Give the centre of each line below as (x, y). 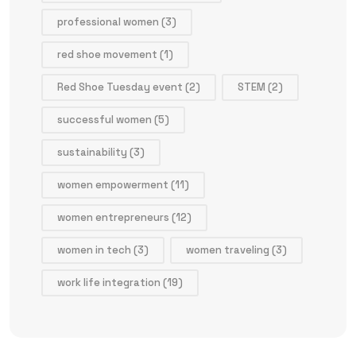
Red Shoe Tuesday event (120, 87)
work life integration (109, 282)
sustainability (92, 152)
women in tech (94, 250)
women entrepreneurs (113, 217)
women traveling (228, 250)
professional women (108, 21)
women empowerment (113, 184)
